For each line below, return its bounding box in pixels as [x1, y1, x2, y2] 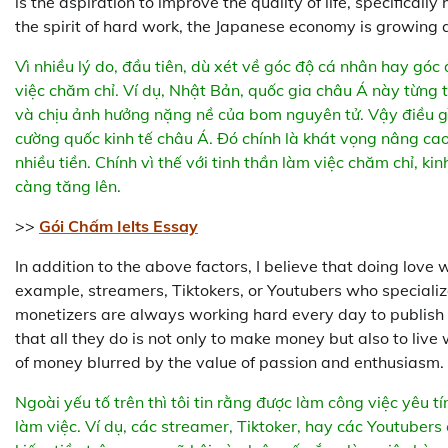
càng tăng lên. [15, 176, 121, 197]
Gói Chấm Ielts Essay [39, 216, 198, 237]
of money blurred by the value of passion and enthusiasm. [15, 352, 444, 373]
